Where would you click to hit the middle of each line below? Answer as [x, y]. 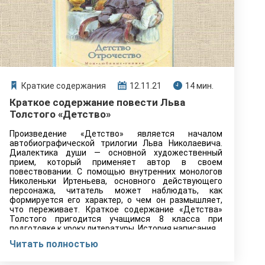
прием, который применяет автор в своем [116, 162]
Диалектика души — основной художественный [116, 153]
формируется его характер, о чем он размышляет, [116, 200]
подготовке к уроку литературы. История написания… [115, 228]
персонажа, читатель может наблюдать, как [116, 190]
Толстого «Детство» [60, 114]
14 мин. [199, 86]
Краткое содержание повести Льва [97, 102]
